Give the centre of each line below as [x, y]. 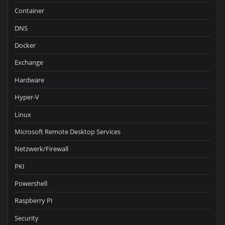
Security [27, 218]
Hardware [29, 80]
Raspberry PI [34, 201]
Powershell [31, 183]
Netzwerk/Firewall [41, 149]
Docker [25, 45]
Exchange [29, 63]
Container [29, 11]
